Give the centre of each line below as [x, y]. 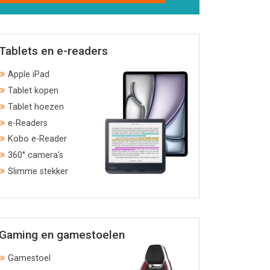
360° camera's [36, 155]
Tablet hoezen [36, 107]
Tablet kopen [33, 91]
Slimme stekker [38, 172]
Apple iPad [29, 75]
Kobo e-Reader [37, 139]
